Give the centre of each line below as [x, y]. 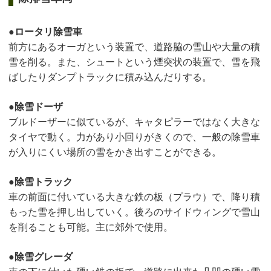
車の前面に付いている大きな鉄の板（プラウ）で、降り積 [134, 197]
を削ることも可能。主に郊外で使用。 [91, 227]
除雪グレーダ [44, 257]
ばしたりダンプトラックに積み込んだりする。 [110, 77]
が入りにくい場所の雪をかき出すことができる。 [115, 152]
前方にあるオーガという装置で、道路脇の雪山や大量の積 [134, 47]
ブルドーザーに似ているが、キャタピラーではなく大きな [134, 122]
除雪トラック [44, 182]
